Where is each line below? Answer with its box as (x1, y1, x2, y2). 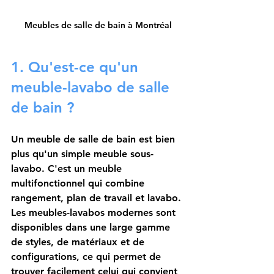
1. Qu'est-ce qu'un (11, 58, 143, 76)
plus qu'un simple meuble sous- (11, 148, 154, 160)
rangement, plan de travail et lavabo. (11, 192, 184, 204)
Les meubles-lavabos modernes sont (11, 207, 179, 219)
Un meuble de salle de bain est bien (11, 133, 178, 146)
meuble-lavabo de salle (11, 78, 174, 97)
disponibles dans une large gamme (11, 221, 173, 234)
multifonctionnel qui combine (11, 177, 147, 190)
